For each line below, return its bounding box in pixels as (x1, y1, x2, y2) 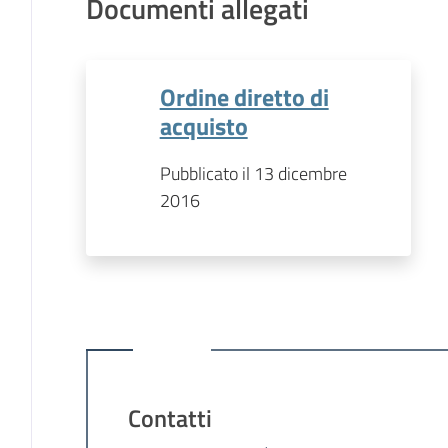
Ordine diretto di (159, 77, 329, 115)
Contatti (127, 398, 212, 436)
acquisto (159, 106, 248, 144)
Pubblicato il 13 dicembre (159, 159, 347, 187)
